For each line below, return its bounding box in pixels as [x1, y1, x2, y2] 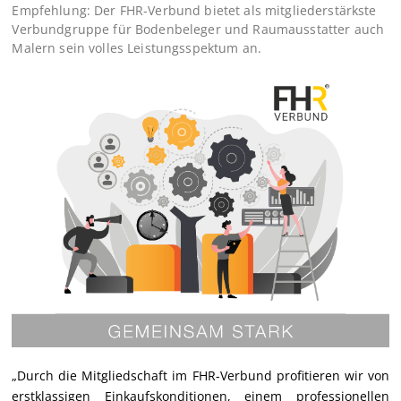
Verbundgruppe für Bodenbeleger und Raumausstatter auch [12, 20, 385, 38]
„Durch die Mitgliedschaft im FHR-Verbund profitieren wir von [12, 366, 389, 384]
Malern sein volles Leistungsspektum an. [12, 38, 262, 56]
